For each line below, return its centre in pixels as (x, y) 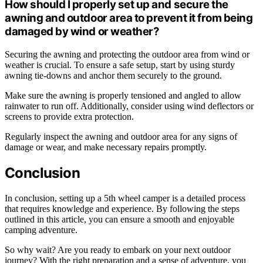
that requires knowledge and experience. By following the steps (122, 208)
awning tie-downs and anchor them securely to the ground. (113, 75)
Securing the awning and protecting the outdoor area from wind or (127, 54)
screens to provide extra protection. (69, 116)
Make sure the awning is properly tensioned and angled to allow (123, 95)
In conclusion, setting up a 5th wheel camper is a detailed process (125, 198)
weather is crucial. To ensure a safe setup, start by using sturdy (120, 65)
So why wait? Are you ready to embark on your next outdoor (118, 249)
